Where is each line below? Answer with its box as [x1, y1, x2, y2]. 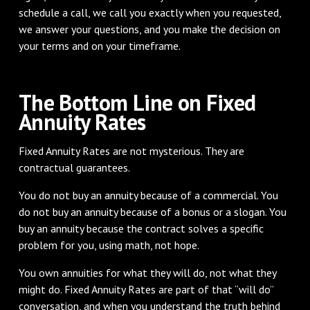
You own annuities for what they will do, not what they [18, 265, 276, 280]
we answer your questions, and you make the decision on [18, 21, 280, 36]
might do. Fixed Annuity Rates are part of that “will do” [18, 282, 273, 296]
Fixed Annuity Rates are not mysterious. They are [18, 143, 244, 158]
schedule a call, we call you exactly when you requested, [18, 5, 281, 19]
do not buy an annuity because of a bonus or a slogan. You [18, 204, 286, 219]
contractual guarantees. [18, 160, 130, 174]
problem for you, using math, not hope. [18, 237, 199, 252]
